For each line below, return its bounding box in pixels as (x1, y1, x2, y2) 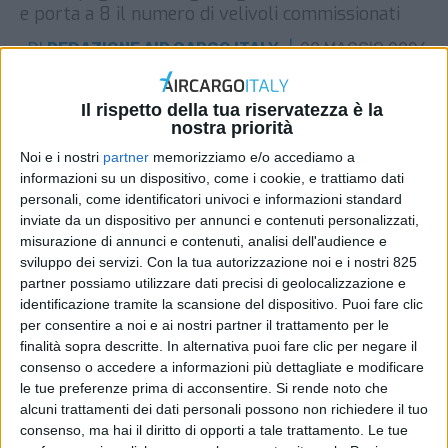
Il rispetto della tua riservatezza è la (80, 100, 383, 121)
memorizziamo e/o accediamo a (149, 149, 355, 166)
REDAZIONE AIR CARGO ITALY (47, 38, 282, 58)
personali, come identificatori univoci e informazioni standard (20, 191, 402, 208)
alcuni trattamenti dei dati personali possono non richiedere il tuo (20, 401, 428, 418)
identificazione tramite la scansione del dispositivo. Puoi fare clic (20, 296, 423, 313)
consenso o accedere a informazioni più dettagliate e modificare (20, 359, 424, 376)
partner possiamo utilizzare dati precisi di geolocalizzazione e (20, 275, 406, 292)
